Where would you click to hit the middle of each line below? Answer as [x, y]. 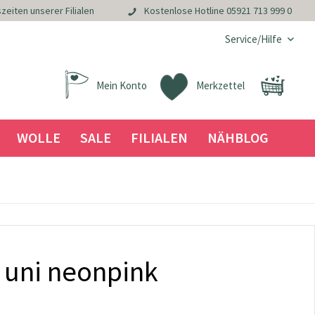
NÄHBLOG [238, 137]
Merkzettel [220, 85]
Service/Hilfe [253, 39]
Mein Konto [122, 85]
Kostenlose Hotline [185, 11]
